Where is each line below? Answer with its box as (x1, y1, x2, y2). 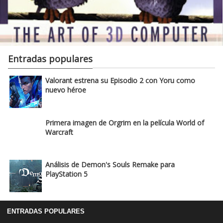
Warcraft (45, 127, 73, 137)
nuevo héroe (45, 85, 86, 95)
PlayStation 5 (45, 169, 88, 179)
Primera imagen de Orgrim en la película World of (45, 117, 204, 127)
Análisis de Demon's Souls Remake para (45, 160, 175, 170)
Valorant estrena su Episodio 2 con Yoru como (45, 76, 195, 86)
